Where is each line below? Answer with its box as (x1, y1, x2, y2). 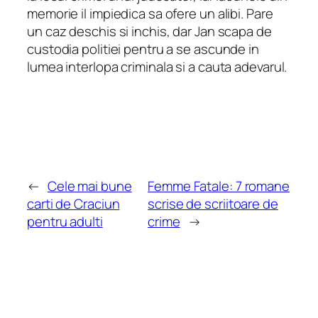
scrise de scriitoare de (148, 194, 278, 213)
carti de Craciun (27, 194, 120, 213)
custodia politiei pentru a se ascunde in (27, 40, 259, 59)
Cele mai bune (47, 176, 132, 195)
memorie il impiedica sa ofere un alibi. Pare (27, 4, 273, 23)
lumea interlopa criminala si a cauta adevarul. (27, 57, 287, 77)
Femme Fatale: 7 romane (148, 176, 290, 195)
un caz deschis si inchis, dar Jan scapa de (27, 22, 272, 41)
